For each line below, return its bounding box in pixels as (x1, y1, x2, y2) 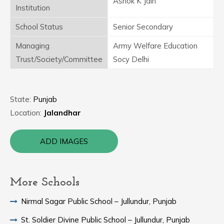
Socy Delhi (113, 54, 149, 64)
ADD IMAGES (40, 136, 88, 146)
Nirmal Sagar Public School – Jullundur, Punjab (21, 196, 176, 206)
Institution (15, 3, 50, 12)
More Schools (10, 176, 79, 188)
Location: (10, 108, 43, 117)
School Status (15, 22, 63, 31)
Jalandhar (43, 108, 81, 117)
